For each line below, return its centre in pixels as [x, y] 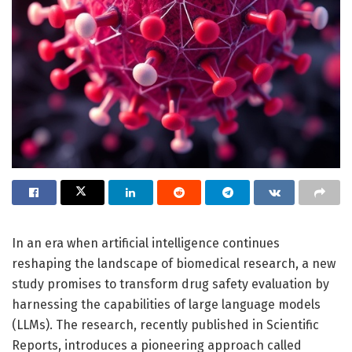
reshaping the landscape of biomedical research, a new [174, 263]
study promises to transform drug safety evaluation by [170, 284]
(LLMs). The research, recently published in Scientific [165, 324]
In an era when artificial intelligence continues [146, 243]
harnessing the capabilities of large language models [166, 304]
